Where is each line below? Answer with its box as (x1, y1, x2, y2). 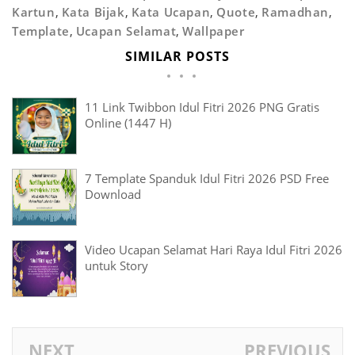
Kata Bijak (61, 3, 125, 20)
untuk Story (85, 257, 148, 273)
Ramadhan (261, 3, 330, 20)
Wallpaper (182, 22, 245, 39)
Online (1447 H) (85, 114, 171, 131)
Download (85, 185, 141, 202)
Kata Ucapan (131, 3, 211, 20)
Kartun (12, 3, 55, 20)
